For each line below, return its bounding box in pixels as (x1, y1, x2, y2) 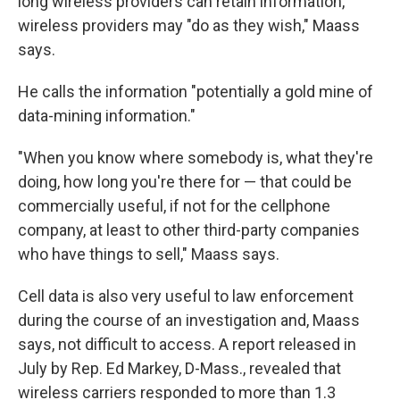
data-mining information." (18, 106, 196, 126)
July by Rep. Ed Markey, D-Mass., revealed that (18, 359, 341, 379)
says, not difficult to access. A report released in (18, 335, 356, 354)
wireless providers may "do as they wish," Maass (18, 16, 360, 36)
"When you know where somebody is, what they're (18, 148, 373, 168)
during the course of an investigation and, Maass (18, 311, 360, 330)
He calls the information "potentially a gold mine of (18, 82, 373, 102)
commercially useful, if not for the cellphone (18, 196, 330, 216)
